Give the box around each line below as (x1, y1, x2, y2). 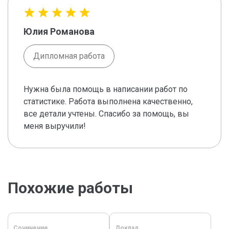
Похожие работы (8, 179, 133, 197)
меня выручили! (24, 121, 86, 131)
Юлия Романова (24, 26, 95, 37)
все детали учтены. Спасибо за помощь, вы (24, 109, 189, 119)
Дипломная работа (33, 51, 105, 61)
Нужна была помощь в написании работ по (24, 84, 188, 95)
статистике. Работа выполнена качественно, (24, 97, 193, 107)
